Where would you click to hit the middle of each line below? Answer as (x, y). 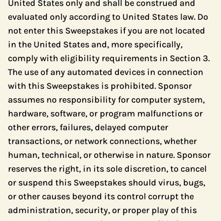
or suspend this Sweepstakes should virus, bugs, (107, 183)
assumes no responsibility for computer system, (106, 100)
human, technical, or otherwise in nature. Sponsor (109, 155)
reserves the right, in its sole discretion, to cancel (107, 169)
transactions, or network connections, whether (102, 141)
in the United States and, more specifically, (95, 44)
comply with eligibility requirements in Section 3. (109, 58)
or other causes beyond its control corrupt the (101, 196)
